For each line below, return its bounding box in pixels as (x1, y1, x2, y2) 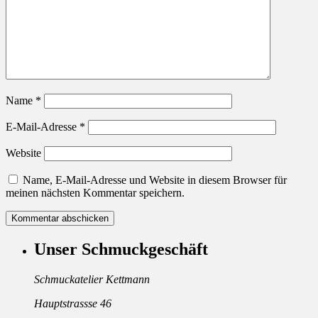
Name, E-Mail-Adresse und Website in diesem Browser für (23, 174, 287, 187)
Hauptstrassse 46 (34, 297, 111, 310)
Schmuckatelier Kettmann (34, 273, 150, 286)
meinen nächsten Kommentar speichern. (6, 187, 185, 199)
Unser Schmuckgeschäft (34, 240, 208, 259)
